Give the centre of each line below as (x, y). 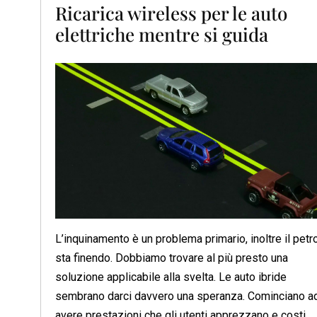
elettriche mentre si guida (162, 34)
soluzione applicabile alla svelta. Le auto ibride (171, 277)
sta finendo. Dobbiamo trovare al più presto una (172, 258)
